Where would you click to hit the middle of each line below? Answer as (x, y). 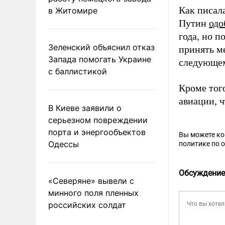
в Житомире (73, 10)
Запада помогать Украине (100, 59)
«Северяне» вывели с (91, 181)
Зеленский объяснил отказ (101, 47)
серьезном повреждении (98, 120)
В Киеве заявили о (85, 108)
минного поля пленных (93, 193)
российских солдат (87, 205)
